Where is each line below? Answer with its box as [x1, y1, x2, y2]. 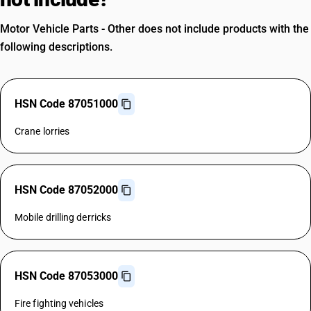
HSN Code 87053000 [15, 269, 118, 283]
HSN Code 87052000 [15, 183, 118, 196]
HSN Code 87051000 [15, 97, 118, 110]
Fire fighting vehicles [15, 298, 103, 309]
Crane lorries [15, 126, 70, 137]
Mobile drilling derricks [15, 212, 112, 223]
